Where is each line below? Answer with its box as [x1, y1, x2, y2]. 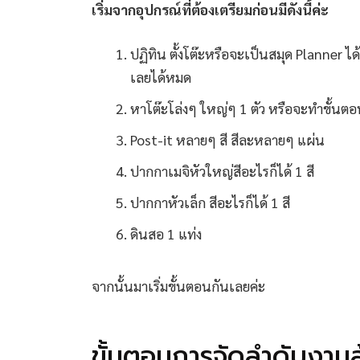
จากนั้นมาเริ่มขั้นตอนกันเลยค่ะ [92, 276, 265, 296]
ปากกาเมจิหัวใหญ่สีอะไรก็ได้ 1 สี [130, 161, 314, 180]
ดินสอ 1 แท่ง [130, 223, 202, 243]
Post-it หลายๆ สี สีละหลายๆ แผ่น [130, 129, 325, 149]
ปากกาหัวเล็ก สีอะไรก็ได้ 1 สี [130, 192, 290, 211]
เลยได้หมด [130, 67, 191, 86]
